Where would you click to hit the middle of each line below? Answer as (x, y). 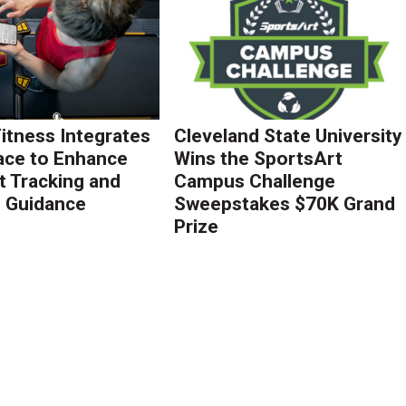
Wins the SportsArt (259, 158)
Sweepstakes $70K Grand (285, 203)
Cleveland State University (289, 135)
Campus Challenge (255, 181)
